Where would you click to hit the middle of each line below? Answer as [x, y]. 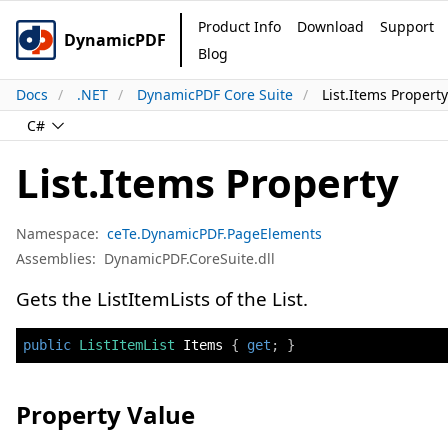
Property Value [105, 414]
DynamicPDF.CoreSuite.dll [189, 258]
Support [407, 26]
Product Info [239, 26]
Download [330, 26]
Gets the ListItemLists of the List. [162, 299]
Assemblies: [56, 258]
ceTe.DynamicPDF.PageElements [214, 233]
